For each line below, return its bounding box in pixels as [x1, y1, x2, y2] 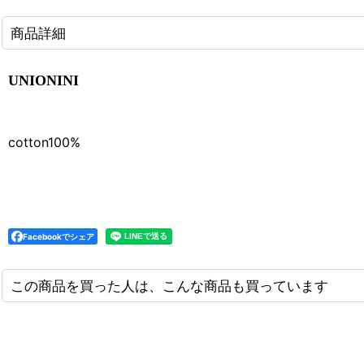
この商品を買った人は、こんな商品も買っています [11, 276, 328, 294]
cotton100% [8, 133, 80, 150]
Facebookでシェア [23, 231, 94, 241]
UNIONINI [8, 71, 79, 89]
